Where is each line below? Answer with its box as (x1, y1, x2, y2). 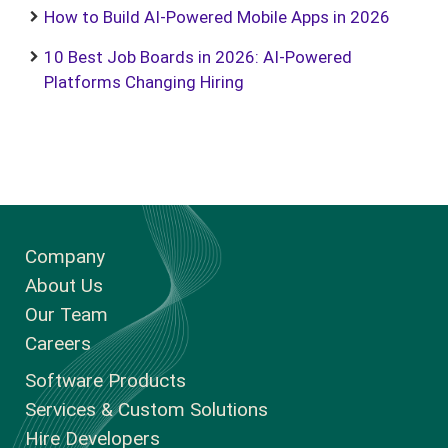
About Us (25, 274, 103, 297)
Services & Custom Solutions (25, 398, 268, 421)
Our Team (25, 303, 108, 326)
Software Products (25, 369, 186, 392)
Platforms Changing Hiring (44, 72, 244, 92)
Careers (25, 332, 91, 355)
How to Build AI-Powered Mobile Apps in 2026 (44, 7, 390, 27)
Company (25, 245, 105, 268)
